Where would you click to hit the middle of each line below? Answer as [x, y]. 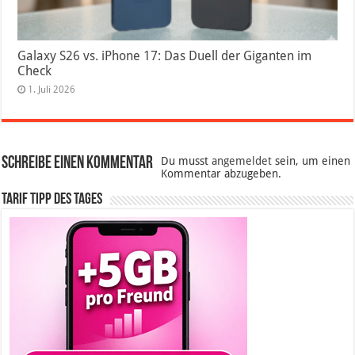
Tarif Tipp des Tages [52, 199]
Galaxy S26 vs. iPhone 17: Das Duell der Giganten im [165, 55]
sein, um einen [311, 160]
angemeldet [242, 160]
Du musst [187, 160]
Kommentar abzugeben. [221, 173]
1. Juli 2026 [52, 89]
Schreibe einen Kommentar [78, 163]
